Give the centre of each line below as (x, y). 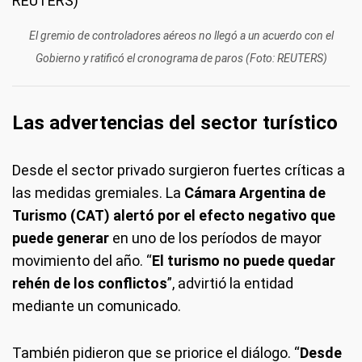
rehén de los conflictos (90, 283)
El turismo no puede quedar (244, 261)
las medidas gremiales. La (97, 193)
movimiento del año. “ (82, 261)
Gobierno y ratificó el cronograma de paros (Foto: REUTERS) (181, 58)
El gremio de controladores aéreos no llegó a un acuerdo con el (181, 36)
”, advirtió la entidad (230, 283)
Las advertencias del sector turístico (175, 123)
